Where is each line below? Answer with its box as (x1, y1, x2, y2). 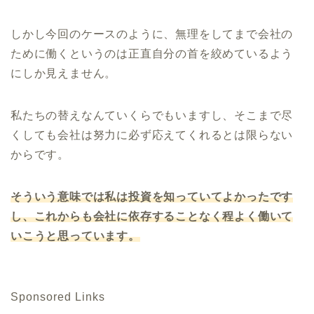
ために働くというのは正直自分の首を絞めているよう (11, 47, 294, 60)
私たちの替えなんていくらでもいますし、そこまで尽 (11, 109, 294, 121)
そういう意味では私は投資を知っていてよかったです (11, 190, 294, 203)
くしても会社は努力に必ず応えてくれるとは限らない (11, 128, 294, 141)
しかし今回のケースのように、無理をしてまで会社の (11, 27, 294, 40)
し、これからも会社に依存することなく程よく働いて (11, 210, 294, 222)
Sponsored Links (11, 290, 105, 303)
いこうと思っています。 (11, 229, 140, 242)
